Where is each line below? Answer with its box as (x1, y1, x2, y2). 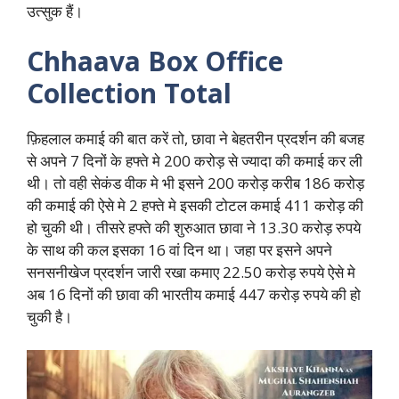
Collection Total (27, 74, 232, 111)
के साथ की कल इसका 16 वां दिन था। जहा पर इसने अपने (27, 239, 332, 260)
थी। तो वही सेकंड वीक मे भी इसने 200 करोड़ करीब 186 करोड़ (27, 172, 364, 193)
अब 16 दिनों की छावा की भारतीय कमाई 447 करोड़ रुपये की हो (27, 283, 361, 305)
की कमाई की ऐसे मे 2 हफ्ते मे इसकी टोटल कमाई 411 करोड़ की (27, 194, 363, 216)
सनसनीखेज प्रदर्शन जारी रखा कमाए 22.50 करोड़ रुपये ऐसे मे (27, 261, 355, 282)
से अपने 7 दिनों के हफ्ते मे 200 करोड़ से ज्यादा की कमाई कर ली (27, 150, 362, 171)
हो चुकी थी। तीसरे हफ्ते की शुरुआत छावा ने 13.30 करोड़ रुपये (27, 216, 361, 238)
